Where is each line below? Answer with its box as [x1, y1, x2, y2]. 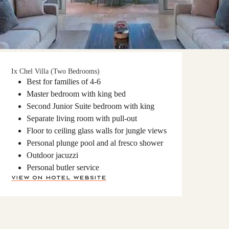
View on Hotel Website [11, 175, 106, 180]
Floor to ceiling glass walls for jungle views [27, 126, 167, 135]
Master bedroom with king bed [27, 89, 126, 99]
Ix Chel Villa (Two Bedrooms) [11, 67, 100, 76]
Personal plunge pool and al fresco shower [27, 139, 163, 148]
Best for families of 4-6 [27, 77, 101, 86]
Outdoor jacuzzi [27, 151, 78, 160]
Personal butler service [27, 163, 99, 172]
